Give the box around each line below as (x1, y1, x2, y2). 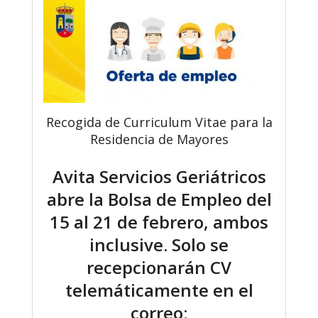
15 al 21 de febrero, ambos (50, 210, 268, 234)
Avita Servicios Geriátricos (52, 165, 266, 189)
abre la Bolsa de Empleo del (46, 187, 272, 212)
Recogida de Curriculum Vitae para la (45, 114, 273, 131)
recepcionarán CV (87, 256, 231, 280)
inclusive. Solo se (89, 233, 229, 257)
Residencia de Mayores (89, 131, 229, 148)
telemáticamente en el (65, 278, 253, 302)
